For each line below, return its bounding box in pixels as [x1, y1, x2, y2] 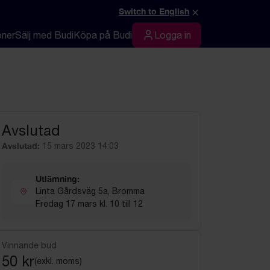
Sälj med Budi [15, 30, 74, 40]
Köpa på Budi [74, 30, 132, 40]
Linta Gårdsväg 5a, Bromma [36, 186, 145, 196]
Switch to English [119, 6, 189, 16]
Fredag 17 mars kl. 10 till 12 [36, 199, 143, 209]
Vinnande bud [2, 240, 57, 250]
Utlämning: [36, 174, 80, 184]
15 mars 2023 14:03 [42, 141, 119, 151]
